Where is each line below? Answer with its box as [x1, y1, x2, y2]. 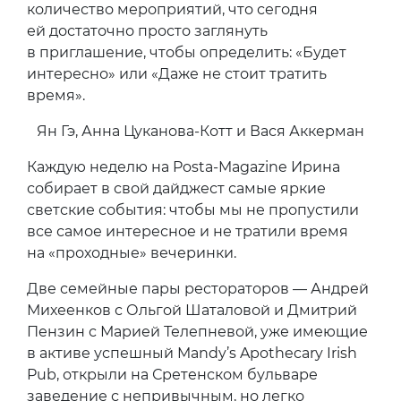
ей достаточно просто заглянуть [27, 21, 268, 39]
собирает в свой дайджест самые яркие [27, 179, 326, 197]
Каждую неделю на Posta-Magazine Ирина [27, 158, 340, 175]
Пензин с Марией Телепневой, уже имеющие [27, 322, 368, 340]
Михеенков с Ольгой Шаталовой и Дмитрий [27, 301, 357, 319]
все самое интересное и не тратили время [27, 222, 348, 240]
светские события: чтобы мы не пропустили [27, 200, 359, 218]
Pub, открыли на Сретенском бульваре [27, 365, 318, 383]
